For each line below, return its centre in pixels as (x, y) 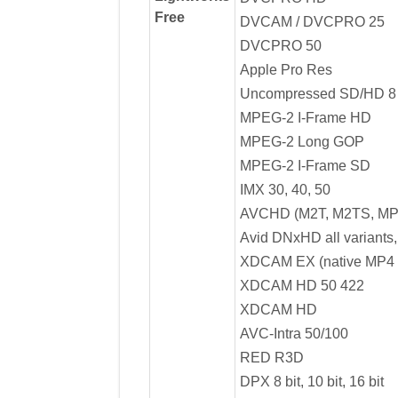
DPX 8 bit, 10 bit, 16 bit (311, 381)
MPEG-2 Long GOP (302, 141)
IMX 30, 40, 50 (285, 189)
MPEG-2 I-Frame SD (305, 165)
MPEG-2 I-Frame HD (305, 117)
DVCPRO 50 (280, 45)
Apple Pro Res (286, 69)
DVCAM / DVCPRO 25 (312, 21)
